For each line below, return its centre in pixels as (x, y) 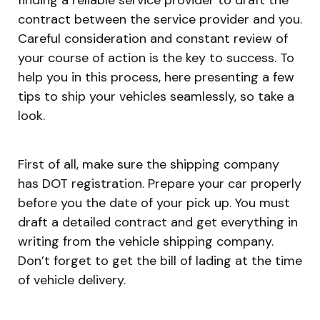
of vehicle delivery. (72, 280)
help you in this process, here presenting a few (156, 77)
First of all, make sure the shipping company (149, 164)
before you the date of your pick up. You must (154, 202)
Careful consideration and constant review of (153, 38)
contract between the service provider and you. (160, 19)
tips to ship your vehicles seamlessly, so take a (156, 96)
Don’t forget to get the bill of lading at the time (160, 260)
